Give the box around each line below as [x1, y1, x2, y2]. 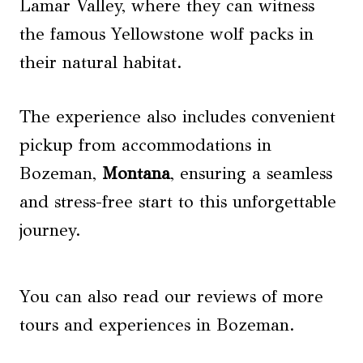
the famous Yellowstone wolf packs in [19, 23, 314, 45]
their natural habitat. [19, 52, 182, 74]
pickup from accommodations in [19, 135, 271, 156]
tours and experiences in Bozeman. [19, 314, 295, 336]
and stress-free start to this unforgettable [19, 191, 336, 213]
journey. [19, 220, 81, 241]
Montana [102, 163, 170, 185]
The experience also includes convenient [19, 106, 335, 128]
